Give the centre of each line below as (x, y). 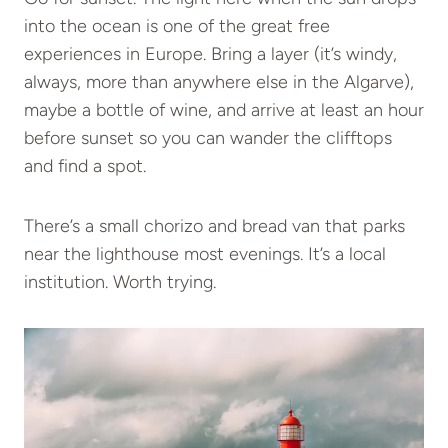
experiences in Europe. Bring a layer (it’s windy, (210, 53)
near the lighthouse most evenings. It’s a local (205, 253)
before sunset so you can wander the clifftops (208, 137)
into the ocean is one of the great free (177, 25)
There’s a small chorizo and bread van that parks (214, 225)
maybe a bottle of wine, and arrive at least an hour (224, 109)
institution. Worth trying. (120, 281)
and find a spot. (85, 165)
